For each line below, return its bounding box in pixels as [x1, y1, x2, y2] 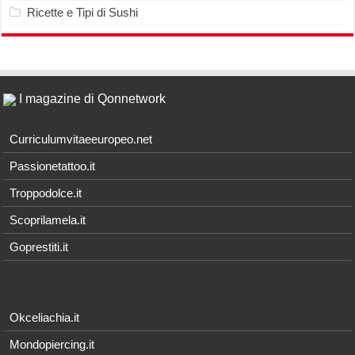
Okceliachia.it [10, 310, 80, 324]
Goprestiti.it [10, 239, 69, 254]
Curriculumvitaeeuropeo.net [10, 132, 153, 146]
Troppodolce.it [10, 185, 82, 200]
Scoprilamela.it [10, 212, 86, 227]
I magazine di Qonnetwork [16, 91, 166, 105]
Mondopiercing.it [10, 337, 95, 351]
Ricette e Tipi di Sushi [27, 5, 139, 19]
